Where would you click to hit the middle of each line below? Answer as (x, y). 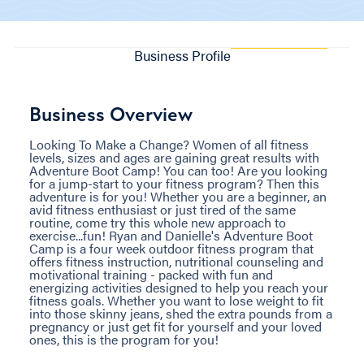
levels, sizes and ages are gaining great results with (174, 157)
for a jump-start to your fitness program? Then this (174, 183)
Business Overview (111, 114)
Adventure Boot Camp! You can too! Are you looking (178, 170)
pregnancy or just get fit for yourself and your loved (175, 326)
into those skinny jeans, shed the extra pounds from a (181, 313)
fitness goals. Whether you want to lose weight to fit (176, 300)
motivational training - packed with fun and (151, 274)
